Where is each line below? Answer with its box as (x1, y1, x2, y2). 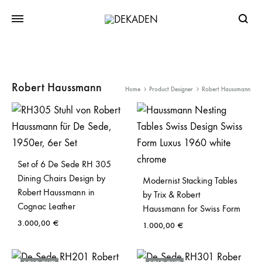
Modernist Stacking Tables (143, 175, 237, 186)
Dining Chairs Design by (18, 173, 105, 184)
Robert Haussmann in (18, 187, 95, 198)
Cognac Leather (18, 201, 75, 212)
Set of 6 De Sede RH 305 (18, 158, 111, 170)
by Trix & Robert (143, 189, 200, 200)
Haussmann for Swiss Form (143, 203, 240, 214)
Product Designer (149, 85, 193, 93)
